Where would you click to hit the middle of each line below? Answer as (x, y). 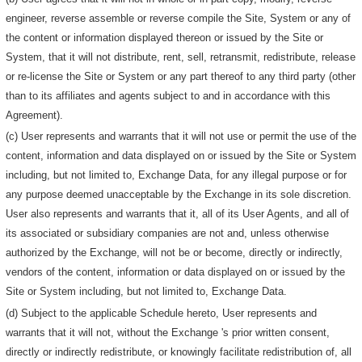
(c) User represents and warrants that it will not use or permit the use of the (181, 137)
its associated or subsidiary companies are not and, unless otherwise (168, 234)
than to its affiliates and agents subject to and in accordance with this (168, 95)
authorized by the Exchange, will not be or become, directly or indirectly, (175, 253)
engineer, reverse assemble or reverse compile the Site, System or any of (179, 18)
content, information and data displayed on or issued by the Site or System (181, 156)
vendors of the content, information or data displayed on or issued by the (176, 272)
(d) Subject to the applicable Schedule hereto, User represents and (162, 314)
